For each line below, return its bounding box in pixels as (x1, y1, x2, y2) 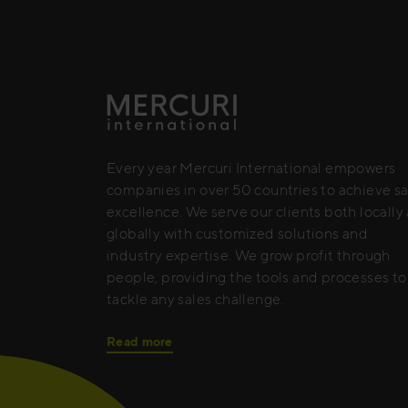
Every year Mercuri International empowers (107, 158, 396, 177)
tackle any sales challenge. (107, 290, 284, 308)
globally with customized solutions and (107, 224, 369, 242)
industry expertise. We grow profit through (107, 246, 391, 264)
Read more (107, 334, 173, 350)
